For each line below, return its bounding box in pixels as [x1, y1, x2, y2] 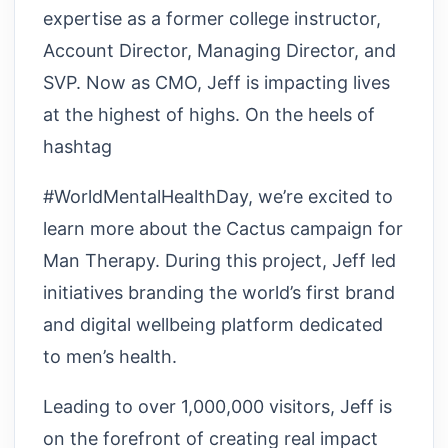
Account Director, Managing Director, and [43, 39, 396, 61]
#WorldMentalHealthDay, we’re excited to [43, 185, 393, 207]
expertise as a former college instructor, [43, 7, 381, 29]
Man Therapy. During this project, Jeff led [43, 249, 396, 271]
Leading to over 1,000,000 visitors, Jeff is [43, 395, 392, 417]
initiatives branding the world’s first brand [43, 281, 395, 303]
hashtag [43, 135, 112, 157]
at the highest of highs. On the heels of [43, 103, 375, 125]
